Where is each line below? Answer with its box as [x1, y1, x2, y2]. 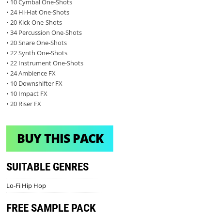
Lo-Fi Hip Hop [6, 181, 46, 190]
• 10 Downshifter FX [6, 78, 63, 88]
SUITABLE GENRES [6, 160, 89, 173]
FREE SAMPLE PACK [6, 201, 96, 215]
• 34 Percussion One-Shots [6, 28, 82, 37]
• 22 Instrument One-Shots [6, 58, 84, 67]
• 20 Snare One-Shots [6, 38, 67, 47]
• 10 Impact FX [6, 89, 48, 98]
